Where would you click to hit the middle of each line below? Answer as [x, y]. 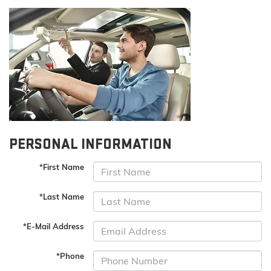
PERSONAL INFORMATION [90, 145]
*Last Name [62, 197]
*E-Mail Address [54, 227]
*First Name [62, 167]
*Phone [70, 256]
